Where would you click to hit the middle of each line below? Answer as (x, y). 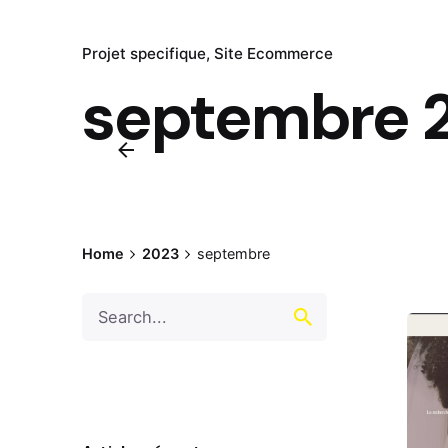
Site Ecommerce (273, 54)
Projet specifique (144, 54)
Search (105, 304)
